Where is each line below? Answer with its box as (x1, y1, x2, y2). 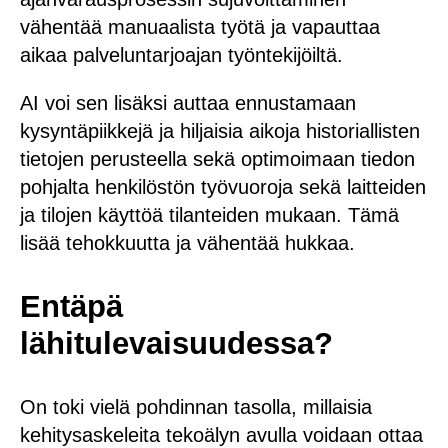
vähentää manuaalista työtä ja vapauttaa (20, 15, 380, 38)
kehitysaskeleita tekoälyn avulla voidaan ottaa (20, 424, 423, 446)
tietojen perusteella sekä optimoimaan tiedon (20, 147, 415, 170)
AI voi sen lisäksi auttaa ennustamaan (20, 91, 356, 114)
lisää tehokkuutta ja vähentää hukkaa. (20, 231, 355, 254)
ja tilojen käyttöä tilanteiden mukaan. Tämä (20, 203, 399, 226)
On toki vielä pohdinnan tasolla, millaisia (20, 396, 372, 418)
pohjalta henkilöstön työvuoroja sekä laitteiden (20, 175, 426, 198)
